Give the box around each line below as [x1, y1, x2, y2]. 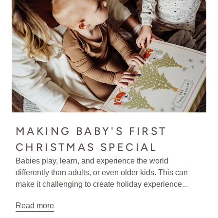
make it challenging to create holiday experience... [16, 180, 188, 188]
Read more [16, 201, 54, 210]
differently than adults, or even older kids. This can [16, 168, 188, 177]
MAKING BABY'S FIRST [16, 124, 167, 138]
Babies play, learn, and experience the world [16, 156, 168, 165]
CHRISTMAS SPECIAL [16, 140, 158, 154]
